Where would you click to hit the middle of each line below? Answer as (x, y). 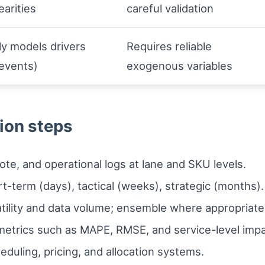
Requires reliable (169, 46)
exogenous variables (180, 66)
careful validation (170, 8)
